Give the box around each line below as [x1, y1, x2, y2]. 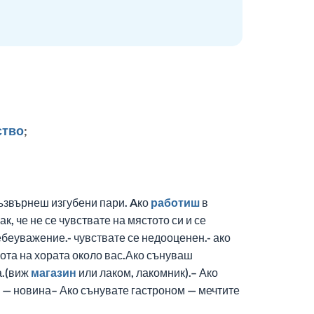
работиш [151, 196, 200, 210]
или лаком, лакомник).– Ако [76, 266, 218, 280]
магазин [31, 266, 76, 280]
